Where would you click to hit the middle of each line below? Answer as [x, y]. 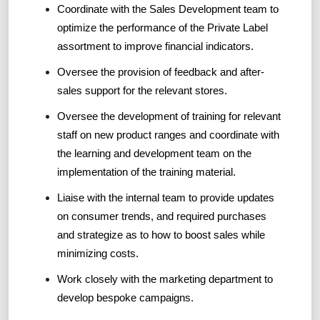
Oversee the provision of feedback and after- [161, 72]
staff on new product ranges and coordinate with [168, 135]
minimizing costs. [98, 254]
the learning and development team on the [154, 154]
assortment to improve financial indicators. [155, 46]
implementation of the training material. [146, 172]
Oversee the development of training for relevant [169, 116]
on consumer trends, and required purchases [162, 216]
